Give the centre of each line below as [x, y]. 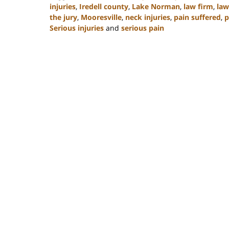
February [64, 49]
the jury [63, 17]
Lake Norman [156, 6]
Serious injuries [77, 28]
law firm [198, 6]
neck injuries [148, 17]
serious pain [143, 28]
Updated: [65, 38]
